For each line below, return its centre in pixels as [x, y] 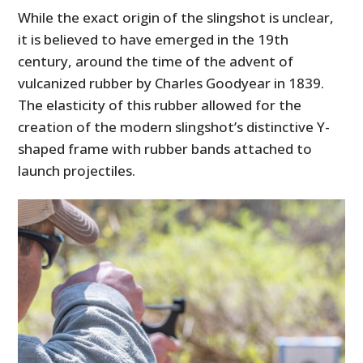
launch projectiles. [77, 171]
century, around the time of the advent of [156, 62]
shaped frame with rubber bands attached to [165, 149]
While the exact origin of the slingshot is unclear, [176, 18]
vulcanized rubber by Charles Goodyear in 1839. [171, 83]
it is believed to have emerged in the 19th [154, 40]
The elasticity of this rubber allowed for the [160, 105]
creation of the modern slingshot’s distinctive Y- [174, 127]
